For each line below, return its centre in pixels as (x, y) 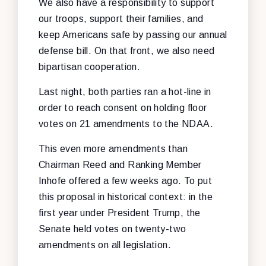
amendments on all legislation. (105, 245)
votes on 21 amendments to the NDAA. (126, 123)
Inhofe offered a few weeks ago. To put (126, 180)
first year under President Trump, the (120, 213)
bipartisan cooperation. (90, 66)
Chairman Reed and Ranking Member (120, 164)
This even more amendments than (113, 148)
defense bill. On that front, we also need (127, 50)
